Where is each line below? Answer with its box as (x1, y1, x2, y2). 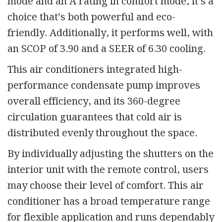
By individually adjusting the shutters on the (7, 146, 214, 162)
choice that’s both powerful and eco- (7, 9, 175, 25)
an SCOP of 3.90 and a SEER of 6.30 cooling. (7, 41, 206, 57)
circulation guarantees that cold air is (7, 109, 182, 125)
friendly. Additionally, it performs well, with (7, 25, 213, 41)
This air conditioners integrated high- (7, 61, 182, 78)
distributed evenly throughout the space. (7, 125, 197, 141)
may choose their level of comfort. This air (7, 177, 204, 194)
